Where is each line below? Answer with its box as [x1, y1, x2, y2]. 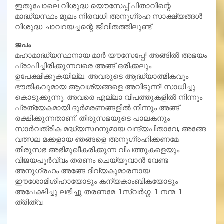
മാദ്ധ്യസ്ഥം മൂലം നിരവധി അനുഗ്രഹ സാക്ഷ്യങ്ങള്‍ [15, 11, 202, 21]
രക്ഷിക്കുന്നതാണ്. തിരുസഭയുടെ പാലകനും [15, 113, 170, 123]
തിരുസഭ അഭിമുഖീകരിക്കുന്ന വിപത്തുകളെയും [15, 145, 179, 154]
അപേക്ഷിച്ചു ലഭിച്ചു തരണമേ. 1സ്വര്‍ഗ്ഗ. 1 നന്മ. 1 [15, 187, 182, 196]
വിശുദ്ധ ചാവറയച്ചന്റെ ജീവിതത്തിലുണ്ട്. [15, 22, 153, 31]
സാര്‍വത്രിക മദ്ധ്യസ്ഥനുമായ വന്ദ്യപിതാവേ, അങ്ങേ [15, 124, 206, 133]
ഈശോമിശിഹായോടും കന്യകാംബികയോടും [15, 176, 178, 186]
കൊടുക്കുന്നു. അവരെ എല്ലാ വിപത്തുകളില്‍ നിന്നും [15, 92, 202, 102]
